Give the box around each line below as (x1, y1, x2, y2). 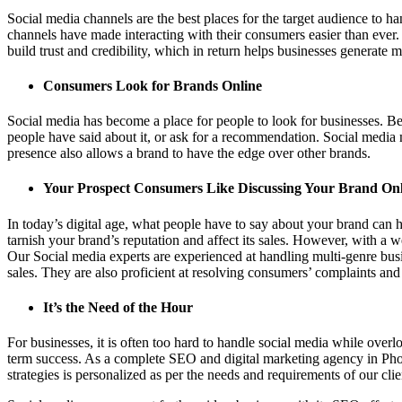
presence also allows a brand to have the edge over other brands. (7, 145, 371, 162)
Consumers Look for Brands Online (43, 77, 262, 93)
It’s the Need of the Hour (43, 299, 193, 315)
